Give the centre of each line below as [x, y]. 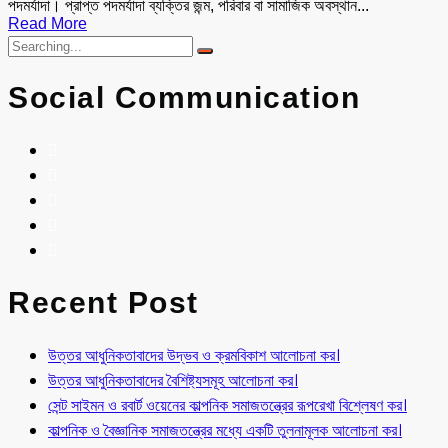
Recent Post [103, 302]
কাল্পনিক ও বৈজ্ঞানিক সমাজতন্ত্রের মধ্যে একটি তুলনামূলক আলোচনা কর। [225, 430]
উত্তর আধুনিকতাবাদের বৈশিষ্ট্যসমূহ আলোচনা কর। [173, 380]
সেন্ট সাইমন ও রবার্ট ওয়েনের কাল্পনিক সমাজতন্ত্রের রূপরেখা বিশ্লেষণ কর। [227, 405]
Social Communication [184, 97]
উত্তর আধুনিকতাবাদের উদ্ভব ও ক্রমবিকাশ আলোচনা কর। [194, 355]
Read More [47, 24]
